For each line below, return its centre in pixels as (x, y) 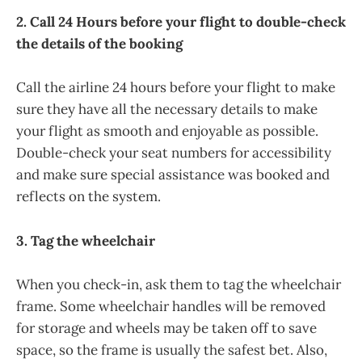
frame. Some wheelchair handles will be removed (171, 306)
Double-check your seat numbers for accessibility (174, 153)
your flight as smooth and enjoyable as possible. (167, 131)
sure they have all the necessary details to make (167, 109)
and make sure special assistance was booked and (173, 175)
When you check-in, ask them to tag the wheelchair (179, 284)
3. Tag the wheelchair (86, 240)
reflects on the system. (88, 197)
